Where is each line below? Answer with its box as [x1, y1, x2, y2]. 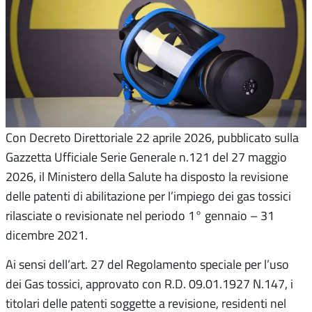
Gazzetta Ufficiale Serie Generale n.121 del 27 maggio [6, 148, 287, 166]
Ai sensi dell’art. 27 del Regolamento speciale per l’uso [6, 256, 289, 273]
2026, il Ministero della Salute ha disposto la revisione [6, 168, 288, 185]
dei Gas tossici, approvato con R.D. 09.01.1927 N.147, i [6, 275, 293, 292]
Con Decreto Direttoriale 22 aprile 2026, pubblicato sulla [6, 129, 299, 146]
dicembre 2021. [6, 226, 88, 244]
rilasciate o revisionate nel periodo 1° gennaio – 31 [6, 207, 274, 224]
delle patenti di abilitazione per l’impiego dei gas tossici [6, 187, 291, 205]
